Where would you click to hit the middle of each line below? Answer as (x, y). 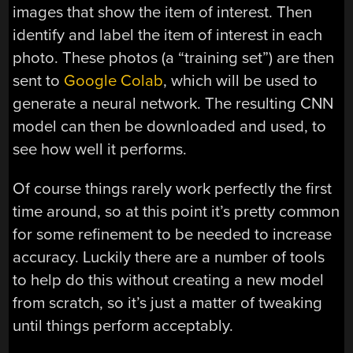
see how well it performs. (100, 150)
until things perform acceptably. (123, 325)
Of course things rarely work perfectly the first (173, 188)
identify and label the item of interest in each (168, 35)
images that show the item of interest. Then (163, 13)
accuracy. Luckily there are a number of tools (169, 257)
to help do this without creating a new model (169, 280)
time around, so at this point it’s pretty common (176, 211)
